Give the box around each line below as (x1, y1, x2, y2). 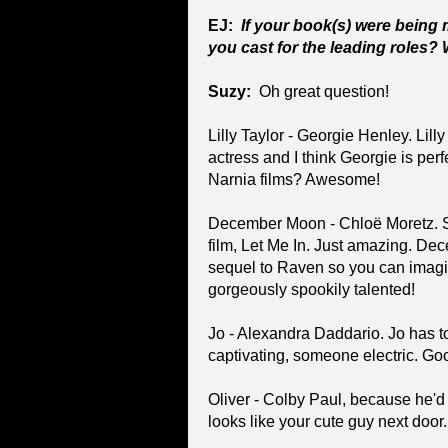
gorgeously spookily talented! (208, 280, 415, 298)
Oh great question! (255, 82, 389, 100)
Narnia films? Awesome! (208, 170, 380, 188)
